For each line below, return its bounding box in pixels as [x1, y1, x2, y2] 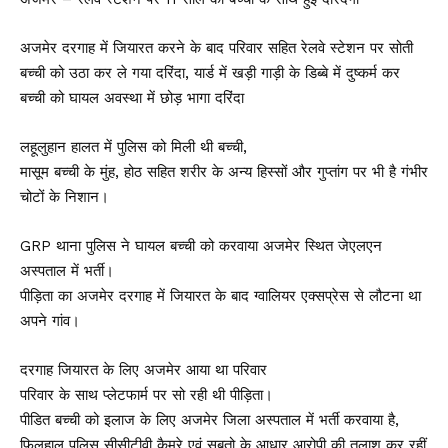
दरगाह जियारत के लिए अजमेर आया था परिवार [20, 361, 267, 379]
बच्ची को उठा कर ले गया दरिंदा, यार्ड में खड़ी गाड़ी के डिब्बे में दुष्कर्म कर [20, 64, 400, 82]
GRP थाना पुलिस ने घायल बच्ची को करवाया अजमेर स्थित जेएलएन [20, 237, 382, 255]
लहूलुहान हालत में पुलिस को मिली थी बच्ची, [20, 138, 247, 156]
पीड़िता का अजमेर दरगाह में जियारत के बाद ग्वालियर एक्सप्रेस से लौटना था [20, 287, 421, 305]
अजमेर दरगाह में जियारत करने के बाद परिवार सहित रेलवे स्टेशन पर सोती [20, 39, 413, 57]
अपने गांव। [20, 312, 80, 330]
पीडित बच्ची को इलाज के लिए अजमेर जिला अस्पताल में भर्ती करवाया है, [20, 411, 399, 429]
